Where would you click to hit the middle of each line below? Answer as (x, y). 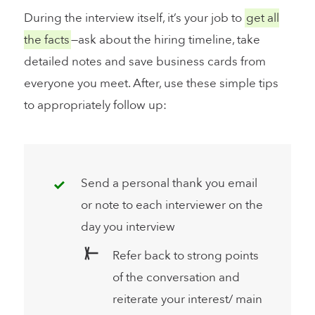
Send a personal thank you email (169, 183)
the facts (47, 39)
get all (263, 18)
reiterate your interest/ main (187, 299)
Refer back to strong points (186, 255)
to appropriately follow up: (95, 105)
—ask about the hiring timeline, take (166, 39)
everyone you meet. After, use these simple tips (151, 83)
